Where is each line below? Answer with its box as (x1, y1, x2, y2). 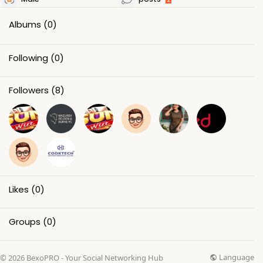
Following (9, 51, 48, 64)
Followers (9, 83, 49, 96)
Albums (9, 18, 41, 31)
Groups (9, 215, 41, 228)
